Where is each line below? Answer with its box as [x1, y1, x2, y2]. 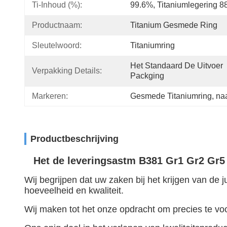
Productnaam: [32, 21, 82, 29]
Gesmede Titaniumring [130, 92, 212, 100]
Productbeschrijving [30, 134, 119, 144]
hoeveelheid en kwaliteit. [24, 185, 124, 196]
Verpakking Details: [32, 66, 102, 75]
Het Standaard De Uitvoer [130, 61, 223, 70]
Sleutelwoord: [32, 41, 82, 50]
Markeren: [32, 92, 68, 100]
